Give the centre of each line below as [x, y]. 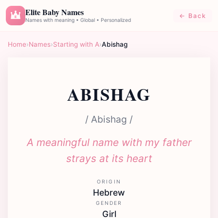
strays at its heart [109, 158]
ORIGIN [109, 182]
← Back [193, 16]
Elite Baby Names [54, 12]
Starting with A [76, 44]
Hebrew [109, 192]
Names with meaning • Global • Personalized [78, 20]
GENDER [109, 203]
